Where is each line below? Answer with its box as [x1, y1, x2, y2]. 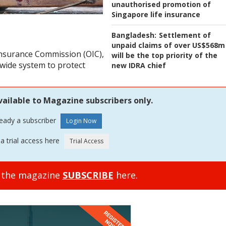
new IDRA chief [111, 61, 166, 71]
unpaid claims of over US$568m [111, 40, 225, 50]
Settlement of [159, 30, 211, 40]
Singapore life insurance [111, 10, 200, 20]
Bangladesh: [111, 30, 156, 40]
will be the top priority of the [111, 50, 217, 61]
